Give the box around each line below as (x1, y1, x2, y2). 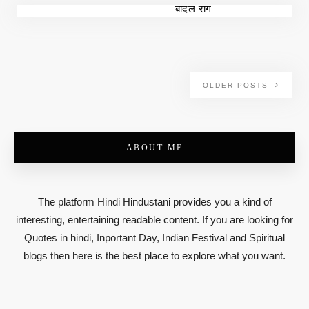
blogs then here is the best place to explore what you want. (23, 250, 286, 262)
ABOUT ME (126, 143, 183, 152)
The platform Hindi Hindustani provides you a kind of (37, 196, 272, 208)
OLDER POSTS (203, 81, 272, 89)
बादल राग (175, 3, 212, 14)
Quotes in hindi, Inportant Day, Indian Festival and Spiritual (24, 232, 285, 244)
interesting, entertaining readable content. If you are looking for (16, 214, 293, 226)
